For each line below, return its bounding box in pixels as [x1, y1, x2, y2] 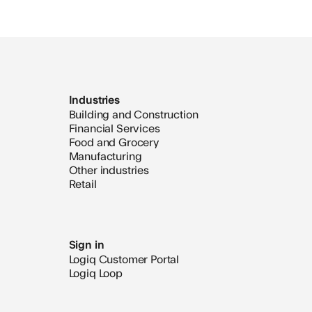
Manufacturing [68, 148, 142, 164]
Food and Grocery [68, 134, 159, 150]
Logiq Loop [68, 265, 123, 281]
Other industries [68, 162, 149, 178]
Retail [68, 175, 97, 192]
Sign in [68, 236, 104, 253]
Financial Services [68, 120, 160, 136]
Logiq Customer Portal [68, 251, 180, 267]
